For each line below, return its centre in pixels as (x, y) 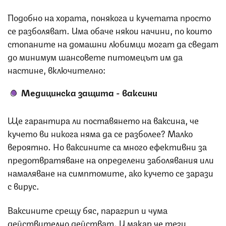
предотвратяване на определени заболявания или (111, 159)
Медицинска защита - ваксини (89, 92)
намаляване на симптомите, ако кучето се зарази (110, 172)
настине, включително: (56, 69)
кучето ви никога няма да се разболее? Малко (100, 133)
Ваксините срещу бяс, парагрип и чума (88, 210)
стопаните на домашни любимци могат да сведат (113, 43)
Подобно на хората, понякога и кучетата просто (109, 17)
